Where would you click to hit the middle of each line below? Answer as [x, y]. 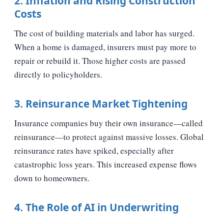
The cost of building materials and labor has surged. [104, 33]
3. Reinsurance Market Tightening [101, 103]
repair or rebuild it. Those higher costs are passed [100, 60]
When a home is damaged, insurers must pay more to [105, 47]
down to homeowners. [52, 178]
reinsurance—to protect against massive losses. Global [109, 137]
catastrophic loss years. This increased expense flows [106, 164]
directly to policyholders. [58, 74]
